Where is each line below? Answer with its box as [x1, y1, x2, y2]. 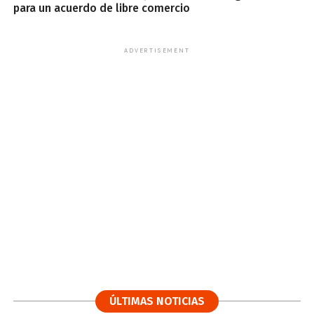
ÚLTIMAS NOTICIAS [109, 294, 205, 308]
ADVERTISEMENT [124, 47, 190, 54]
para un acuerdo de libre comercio [13, 1, 190, 15]
